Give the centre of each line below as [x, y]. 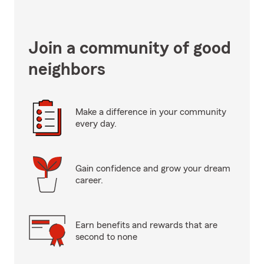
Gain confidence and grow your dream [153, 169]
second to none [106, 237]
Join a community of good [130, 48]
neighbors [67, 70]
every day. [96, 124]
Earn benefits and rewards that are [146, 225]
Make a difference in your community [151, 112]
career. [89, 180]
